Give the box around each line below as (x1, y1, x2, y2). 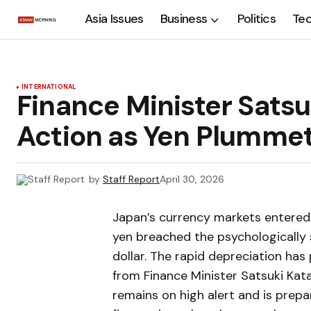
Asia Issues (85, 10, 144, 28)
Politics (237, 10, 276, 28)
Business (160, 10, 208, 28)
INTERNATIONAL (22, 83, 76, 91)
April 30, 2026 (160, 173, 224, 185)
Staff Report (103, 173, 160, 185)
